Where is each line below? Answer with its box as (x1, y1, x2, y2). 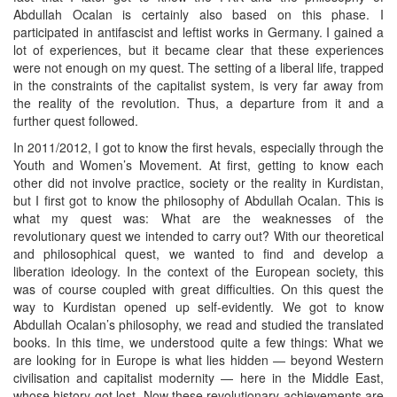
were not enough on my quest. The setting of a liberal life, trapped (13, 58, 384, 77)
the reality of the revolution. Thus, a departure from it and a (13, 94, 384, 113)
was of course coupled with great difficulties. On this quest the (13, 280, 384, 299)
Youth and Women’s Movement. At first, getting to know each (13, 156, 384, 175)
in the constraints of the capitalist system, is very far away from (13, 76, 384, 95)
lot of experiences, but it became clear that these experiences (13, 41, 384, 59)
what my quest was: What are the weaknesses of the (13, 209, 384, 228)
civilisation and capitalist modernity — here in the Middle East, (13, 369, 384, 387)
